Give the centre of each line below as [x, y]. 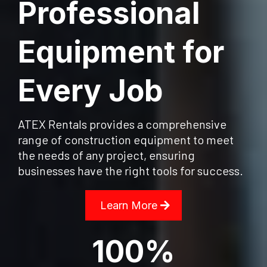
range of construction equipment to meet [126, 140]
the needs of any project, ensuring [106, 155]
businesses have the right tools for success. [131, 171]
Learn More [129, 206]
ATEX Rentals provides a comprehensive [122, 124]
